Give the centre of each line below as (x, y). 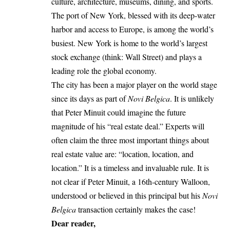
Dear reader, (73, 223)
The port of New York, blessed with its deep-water (133, 15)
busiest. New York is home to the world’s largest (129, 43)
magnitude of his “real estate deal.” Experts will (128, 126)
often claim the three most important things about (130, 140)
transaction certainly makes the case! (137, 209)
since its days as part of (90, 98)
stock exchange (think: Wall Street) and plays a (127, 56)
